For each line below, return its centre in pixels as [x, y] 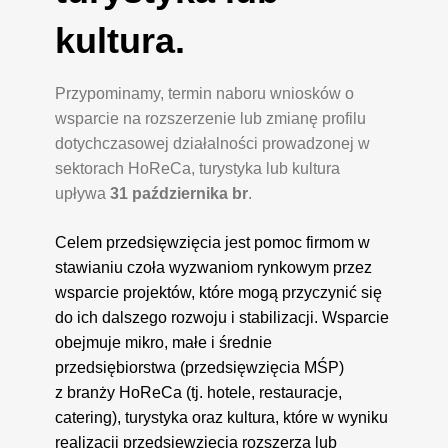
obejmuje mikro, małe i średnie [164, 342]
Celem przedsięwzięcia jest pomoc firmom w [213, 242]
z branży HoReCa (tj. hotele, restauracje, [199, 392]
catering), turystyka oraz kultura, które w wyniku [222, 417]
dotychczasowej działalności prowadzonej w [213, 143]
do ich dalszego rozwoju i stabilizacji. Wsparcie [222, 317]
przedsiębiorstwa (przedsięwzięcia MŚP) [200, 367]
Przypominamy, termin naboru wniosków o [205, 93]
